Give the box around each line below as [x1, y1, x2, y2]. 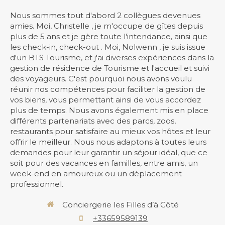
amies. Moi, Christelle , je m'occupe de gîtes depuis [10, 21, 203, 31]
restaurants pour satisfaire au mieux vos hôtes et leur [10, 126, 210, 136]
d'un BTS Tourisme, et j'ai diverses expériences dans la [10, 52, 214, 62]
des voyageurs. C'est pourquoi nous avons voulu [10, 73, 192, 83]
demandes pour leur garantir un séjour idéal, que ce [10, 147, 207, 157]
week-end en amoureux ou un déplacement [10, 168, 182, 178]
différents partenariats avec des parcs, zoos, [10, 116, 176, 126]
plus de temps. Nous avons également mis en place [10, 105, 208, 115]
